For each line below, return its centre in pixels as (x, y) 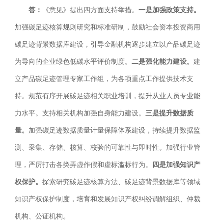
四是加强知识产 (176, 165)
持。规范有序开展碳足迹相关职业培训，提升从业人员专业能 (108, 96)
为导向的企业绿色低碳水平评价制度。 (73, 62)
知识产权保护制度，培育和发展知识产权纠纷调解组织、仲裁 (108, 199)
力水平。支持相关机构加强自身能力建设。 (80, 113)
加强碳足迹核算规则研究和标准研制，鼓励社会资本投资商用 (108, 27)
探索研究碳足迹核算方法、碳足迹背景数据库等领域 (121, 182)
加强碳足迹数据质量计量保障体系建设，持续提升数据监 (114, 131)
